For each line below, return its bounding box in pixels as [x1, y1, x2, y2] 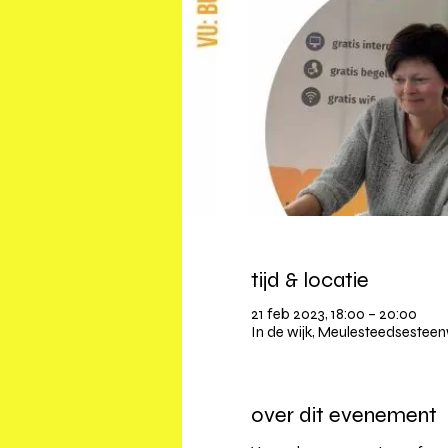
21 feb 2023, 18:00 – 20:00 [250, 305, 417, 324]
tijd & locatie [250, 267, 369, 294]
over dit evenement [250, 402, 437, 429]
